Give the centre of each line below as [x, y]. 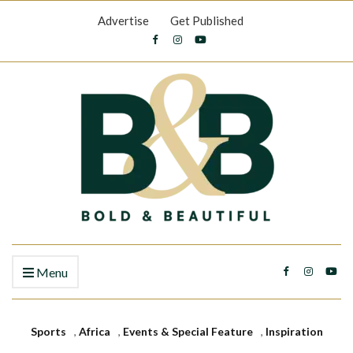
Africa [94, 331]
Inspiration [294, 331]
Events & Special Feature [188, 331]
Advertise [123, 20]
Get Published [207, 20]
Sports [48, 331]
